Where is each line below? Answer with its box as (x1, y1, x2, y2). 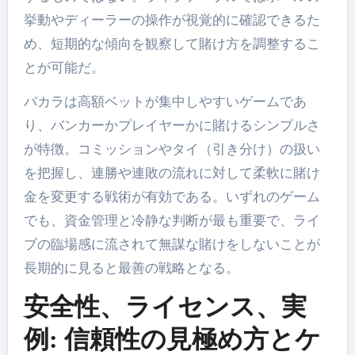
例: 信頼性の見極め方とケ (23, 325, 321, 353)
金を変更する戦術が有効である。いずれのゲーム (23, 189, 320, 204)
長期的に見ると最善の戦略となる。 (23, 261, 239, 276)
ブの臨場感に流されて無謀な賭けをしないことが (23, 237, 320, 252)
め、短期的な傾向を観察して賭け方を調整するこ (23, 36, 320, 52)
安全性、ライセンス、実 (23, 292, 307, 321)
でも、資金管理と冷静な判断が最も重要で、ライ (23, 213, 320, 228)
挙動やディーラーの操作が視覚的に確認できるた (23, 13, 320, 28)
